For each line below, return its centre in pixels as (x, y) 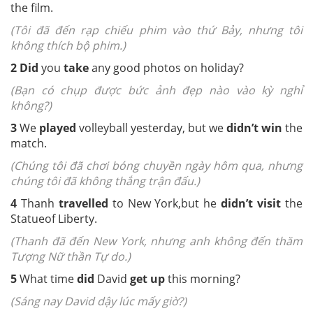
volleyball (103, 128)
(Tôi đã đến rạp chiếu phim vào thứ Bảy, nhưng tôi (156, 30)
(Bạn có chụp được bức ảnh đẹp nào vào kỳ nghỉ (156, 90)
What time (47, 278)
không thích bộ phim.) (68, 45)
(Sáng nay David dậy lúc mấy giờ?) (100, 301)
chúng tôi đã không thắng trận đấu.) (105, 181)
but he (201, 203)
